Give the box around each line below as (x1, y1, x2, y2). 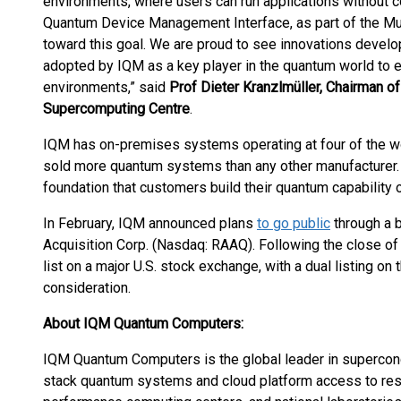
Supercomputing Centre (43, 100, 190, 117)
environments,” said (43, 79, 169, 96)
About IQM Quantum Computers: (43, 315, 243, 332)
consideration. (43, 279, 131, 296)
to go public (257, 215, 330, 232)
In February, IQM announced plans (43, 215, 257, 232)
